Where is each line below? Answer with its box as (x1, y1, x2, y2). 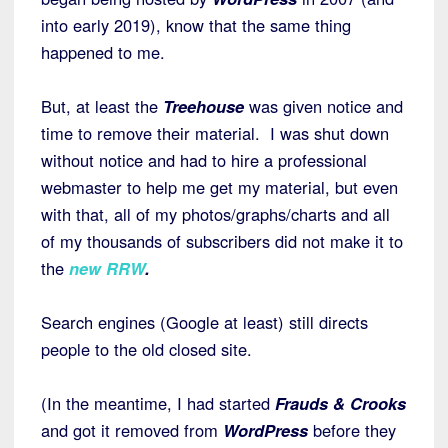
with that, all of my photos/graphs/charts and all (41, 202, 390, 227)
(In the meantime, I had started (41, 391, 275, 416)
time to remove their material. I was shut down (41, 121, 389, 146)
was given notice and (244, 94, 403, 119)
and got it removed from (41, 418, 223, 443)
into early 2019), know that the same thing (41, 13, 351, 38)
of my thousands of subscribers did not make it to (41, 229, 403, 254)
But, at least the (41, 94, 158, 119)
